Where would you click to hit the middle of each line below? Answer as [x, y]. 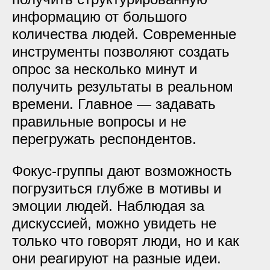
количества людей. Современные [124, 34]
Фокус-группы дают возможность [122, 171]
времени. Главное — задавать [114, 104]
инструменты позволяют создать [121, 52]
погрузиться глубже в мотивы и [117, 188]
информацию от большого [99, 17]
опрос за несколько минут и [105, 69]
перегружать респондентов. [104, 139]
